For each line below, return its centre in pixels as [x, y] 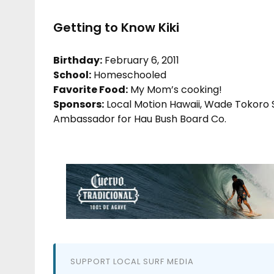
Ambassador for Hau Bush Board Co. [140, 119]
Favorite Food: [91, 89]
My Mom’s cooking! [175, 89]
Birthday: [78, 60]
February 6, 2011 [141, 60]
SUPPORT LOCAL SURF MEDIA [132, 261]
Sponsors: [79, 104]
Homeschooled [129, 75]
